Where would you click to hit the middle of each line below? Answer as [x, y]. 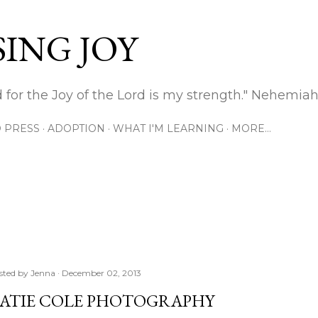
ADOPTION [76, 128]
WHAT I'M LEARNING [168, 128]
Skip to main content [159, 18]
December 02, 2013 [102, 273]
